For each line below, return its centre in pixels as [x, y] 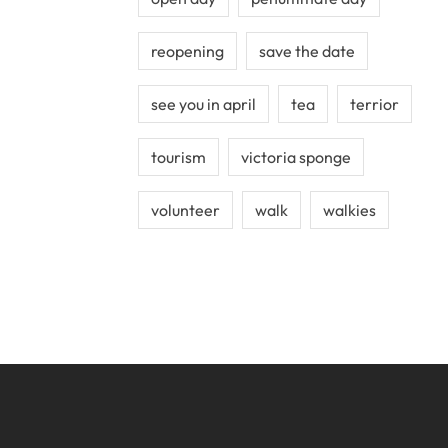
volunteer [185, 210]
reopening [187, 51]
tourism [178, 157]
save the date [307, 51]
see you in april [203, 104]
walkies [349, 210]
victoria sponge [296, 157]
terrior [374, 104]
